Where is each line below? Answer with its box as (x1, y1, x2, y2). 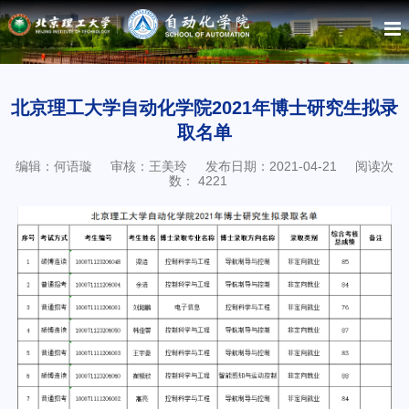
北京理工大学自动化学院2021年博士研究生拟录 (11, 98, 398, 118)
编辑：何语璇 (16, 159, 92, 173)
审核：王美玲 (110, 159, 187, 173)
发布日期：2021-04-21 (205, 159, 337, 173)
